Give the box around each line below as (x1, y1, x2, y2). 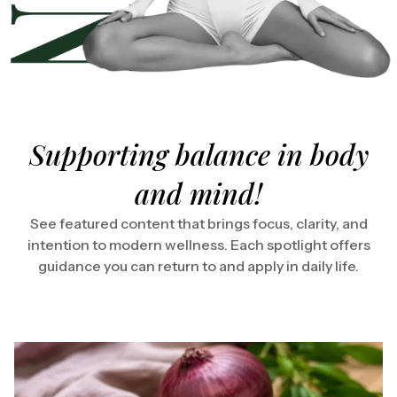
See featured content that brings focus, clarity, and (29, 214, 368, 232)
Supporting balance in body (28, 134, 369, 173)
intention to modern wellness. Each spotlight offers (27, 235, 370, 253)
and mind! (135, 173, 262, 212)
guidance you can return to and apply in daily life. (38, 256, 359, 275)
